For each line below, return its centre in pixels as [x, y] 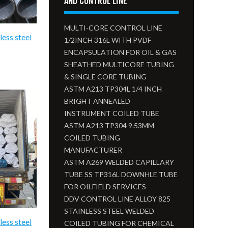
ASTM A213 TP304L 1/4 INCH [113, 89]
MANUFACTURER [93, 150]
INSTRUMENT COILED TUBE [112, 113]
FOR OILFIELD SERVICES [105, 187]
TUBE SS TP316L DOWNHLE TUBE [121, 174]
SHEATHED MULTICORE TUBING [119, 64]
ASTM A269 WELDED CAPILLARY [119, 162]
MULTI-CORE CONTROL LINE [113, 28]
